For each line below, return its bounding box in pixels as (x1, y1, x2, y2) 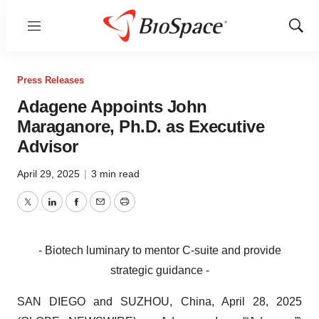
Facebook (75, 204, 126, 216)
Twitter (26, 204, 61, 216)
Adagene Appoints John (17, 97, 207, 116)
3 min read (91, 168, 140, 179)
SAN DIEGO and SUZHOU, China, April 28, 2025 (17, 296, 302, 308)
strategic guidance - (110, 264, 209, 276)
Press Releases (17, 75, 84, 85)
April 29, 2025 (17, 168, 83, 179)
